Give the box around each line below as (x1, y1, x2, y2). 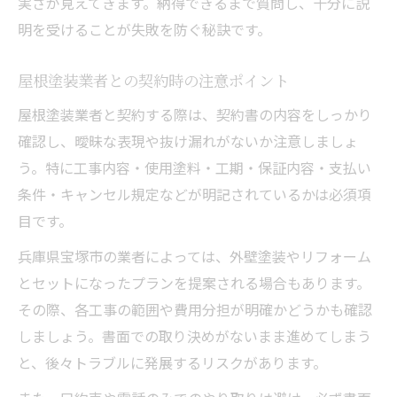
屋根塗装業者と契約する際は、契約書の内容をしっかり (18, 103, 372, 125)
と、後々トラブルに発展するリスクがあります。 (18, 351, 327, 373)
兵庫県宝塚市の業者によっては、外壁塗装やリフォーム (18, 245, 371, 267)
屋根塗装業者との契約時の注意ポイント (18, 68, 289, 91)
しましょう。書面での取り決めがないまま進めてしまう (18, 324, 371, 346)
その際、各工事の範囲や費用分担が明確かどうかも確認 (18, 298, 372, 320)
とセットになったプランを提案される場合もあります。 (18, 271, 370, 293)
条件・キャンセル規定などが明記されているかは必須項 (18, 183, 371, 205)
